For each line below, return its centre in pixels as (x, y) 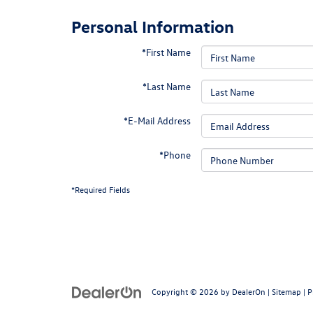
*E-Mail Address (157, 121)
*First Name (166, 52)
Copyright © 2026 (186, 291)
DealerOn (249, 291)
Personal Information (153, 26)
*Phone (175, 155)
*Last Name (167, 86)
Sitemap (286, 291)
